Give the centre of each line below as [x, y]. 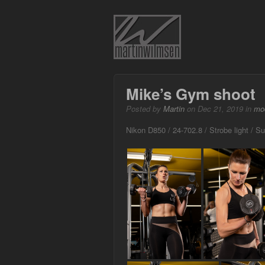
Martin [174, 109]
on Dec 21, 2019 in [219, 109]
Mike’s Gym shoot [191, 94]
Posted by [145, 109]
